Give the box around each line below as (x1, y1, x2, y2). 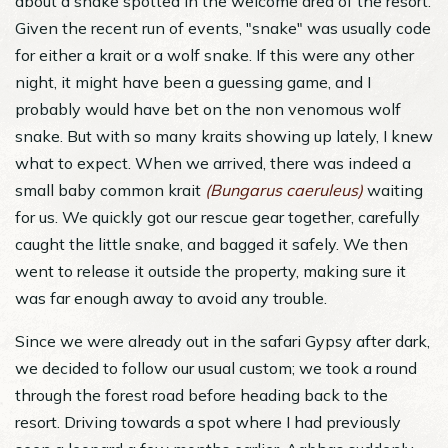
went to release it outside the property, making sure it (15, 260, 406, 281)
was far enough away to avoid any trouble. (15, 287, 327, 308)
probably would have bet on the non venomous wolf (15, 98, 401, 119)
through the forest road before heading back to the (15, 384, 388, 405)
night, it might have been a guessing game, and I (15, 71, 371, 92)
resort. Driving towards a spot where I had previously (15, 411, 401, 432)
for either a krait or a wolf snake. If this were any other (15, 44, 414, 65)
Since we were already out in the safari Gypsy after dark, (15, 330, 430, 351)
